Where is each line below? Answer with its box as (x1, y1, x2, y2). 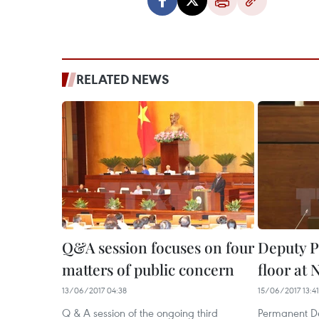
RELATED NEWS (76, 70, 169, 88)
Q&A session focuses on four (62, 237, 254, 257)
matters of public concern (62, 259, 234, 279)
